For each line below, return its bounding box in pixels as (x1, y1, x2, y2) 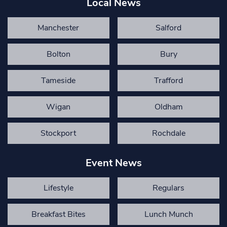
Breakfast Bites (31, 209, 86, 220)
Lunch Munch (144, 209, 193, 220)
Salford (156, 22, 182, 33)
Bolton (46, 49, 70, 60)
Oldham (154, 101, 183, 112)
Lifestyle (43, 182, 73, 194)
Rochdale (152, 128, 185, 139)
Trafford (154, 75, 183, 86)
